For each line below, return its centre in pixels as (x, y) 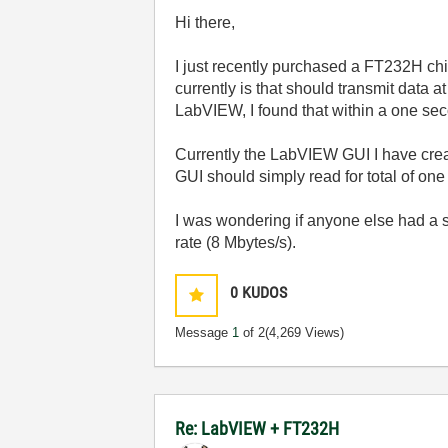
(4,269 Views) (305, 332)
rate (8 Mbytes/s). (236, 242)
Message (204, 332)
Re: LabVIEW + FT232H (257, 428)
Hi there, (205, 22)
